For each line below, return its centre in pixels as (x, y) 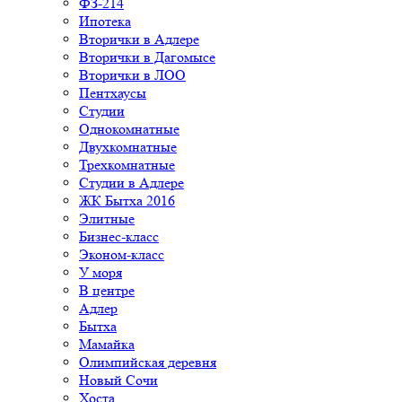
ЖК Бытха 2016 (127, 201)
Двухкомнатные (128, 147)
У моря (100, 273)
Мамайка (107, 345)
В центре (107, 291)
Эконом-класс (122, 255)
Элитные (107, 219)
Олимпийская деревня (148, 363)
